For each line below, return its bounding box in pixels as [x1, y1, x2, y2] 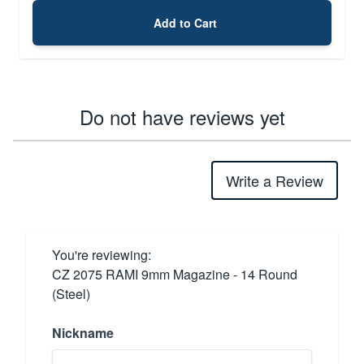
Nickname [52, 323, 114, 342]
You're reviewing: [52, 245, 151, 264]
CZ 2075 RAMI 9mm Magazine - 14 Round [52, 264, 297, 284]
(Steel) [52, 284, 90, 303]
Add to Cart [154, 14, 217, 31]
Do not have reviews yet [79, 102, 285, 131]
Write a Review [226, 169, 323, 191]
